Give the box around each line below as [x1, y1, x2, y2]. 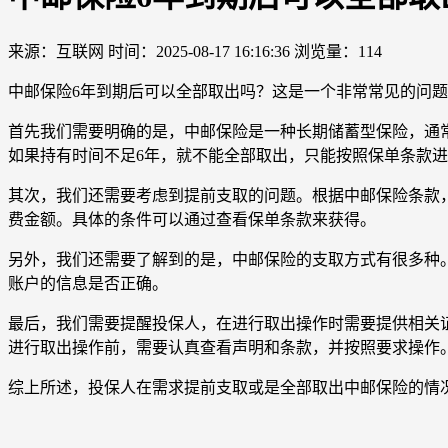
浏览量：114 [294, 42, 382, 60]
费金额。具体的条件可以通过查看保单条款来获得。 [8, 210, 376, 228]
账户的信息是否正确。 [8, 274, 168, 292]
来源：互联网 [8, 42, 104, 60]
